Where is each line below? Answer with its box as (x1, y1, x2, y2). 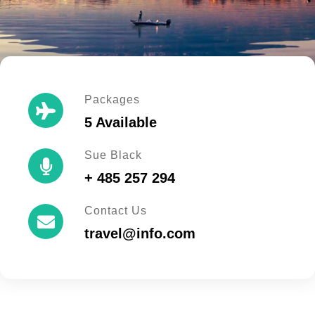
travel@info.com (84, 226, 195, 241)
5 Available (84, 115, 157, 130)
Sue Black (84, 149, 142, 161)
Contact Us (84, 205, 147, 217)
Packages (84, 94, 140, 105)
